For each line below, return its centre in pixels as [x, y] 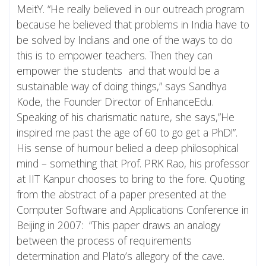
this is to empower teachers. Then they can [115, 55]
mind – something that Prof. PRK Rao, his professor [133, 163]
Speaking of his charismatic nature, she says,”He [126, 117]
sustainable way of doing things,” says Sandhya [122, 86]
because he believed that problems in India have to [133, 24]
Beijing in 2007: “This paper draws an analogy [118, 225]
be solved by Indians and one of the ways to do [125, 39]
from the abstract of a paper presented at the [121, 194]
